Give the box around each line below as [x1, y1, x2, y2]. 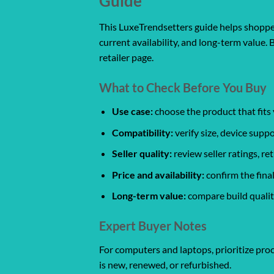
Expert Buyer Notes [99, 218, 207, 234]
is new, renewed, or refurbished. [99, 259, 231, 271]
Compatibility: [111, 126, 173, 138]
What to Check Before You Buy [99, 80, 267, 95]
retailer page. [99, 51, 154, 64]
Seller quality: [111, 147, 172, 160]
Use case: [111, 105, 153, 117]
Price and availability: [111, 168, 204, 180]
